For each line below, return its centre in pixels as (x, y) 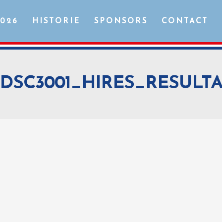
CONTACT (185, 21)
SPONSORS (121, 21)
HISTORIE (56, 21)
